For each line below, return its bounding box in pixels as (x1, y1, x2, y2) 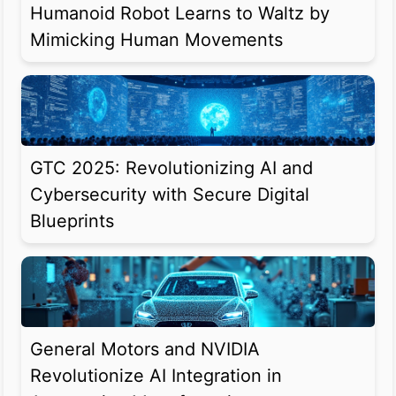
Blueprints (30, 210, 114, 232)
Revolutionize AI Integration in (30, 365, 282, 387)
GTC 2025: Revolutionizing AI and (30, 157, 313, 179)
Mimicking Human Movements (30, 29, 283, 51)
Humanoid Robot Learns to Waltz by (30, 3, 330, 25)
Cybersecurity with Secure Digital (30, 184, 309, 206)
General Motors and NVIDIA (30, 339, 260, 361)
